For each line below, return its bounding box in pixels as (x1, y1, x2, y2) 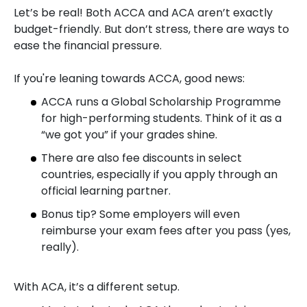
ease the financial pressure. (14, 38, 162, 53)
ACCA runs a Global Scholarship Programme (41, 94, 281, 110)
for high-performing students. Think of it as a (41, 110, 282, 126)
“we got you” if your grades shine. (41, 127, 217, 143)
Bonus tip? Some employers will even (41, 206, 240, 222)
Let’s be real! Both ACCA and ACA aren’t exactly (14, 5, 273, 21)
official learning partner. (41, 183, 171, 199)
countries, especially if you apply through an (41, 167, 278, 182)
